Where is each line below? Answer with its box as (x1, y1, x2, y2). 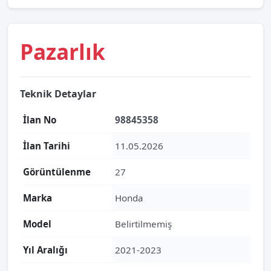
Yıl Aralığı (23, 244, 68, 256)
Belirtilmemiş (115, 218, 172, 230)
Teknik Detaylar (20, 87, 96, 100)
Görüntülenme (23, 166, 91, 178)
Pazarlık (20, 37, 105, 66)
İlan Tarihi (23, 140, 70, 152)
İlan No (23, 114, 56, 126)
